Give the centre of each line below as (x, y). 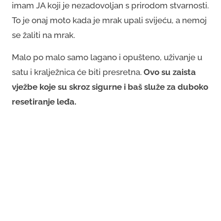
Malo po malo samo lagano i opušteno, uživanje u (107, 57)
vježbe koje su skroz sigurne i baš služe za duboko (110, 87)
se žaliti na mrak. (43, 35)
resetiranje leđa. (44, 101)
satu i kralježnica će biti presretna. (78, 72)
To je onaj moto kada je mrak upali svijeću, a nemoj (109, 20)
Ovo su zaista (170, 72)
